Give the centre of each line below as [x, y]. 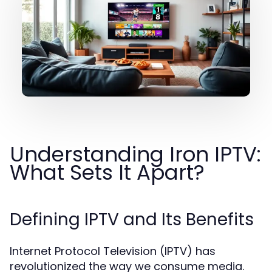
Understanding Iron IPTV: [135, 154]
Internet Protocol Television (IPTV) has [113, 251]
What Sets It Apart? [107, 172]
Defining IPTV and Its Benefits [132, 219]
